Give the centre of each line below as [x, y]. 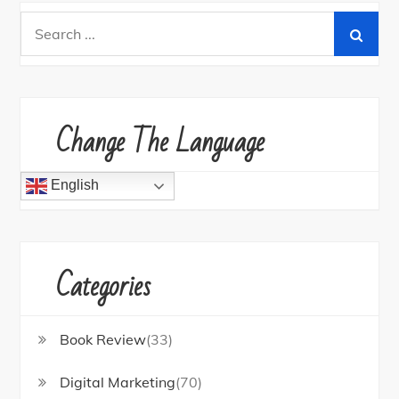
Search [43, 24]
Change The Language [161, 142]
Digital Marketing [118, 383]
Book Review [103, 340]
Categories [104, 287]
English [73, 185]
